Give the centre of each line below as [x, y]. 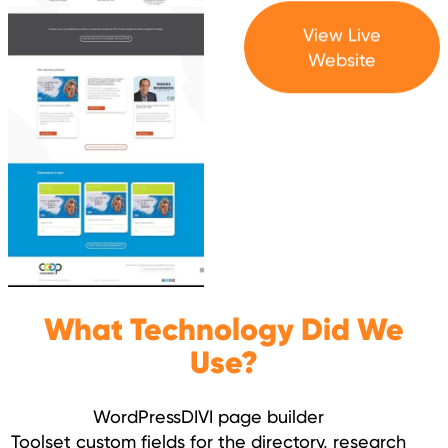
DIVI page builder [252, 417]
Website [342, 59]
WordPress [136, 417]
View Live [342, 34]
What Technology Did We [224, 329]
